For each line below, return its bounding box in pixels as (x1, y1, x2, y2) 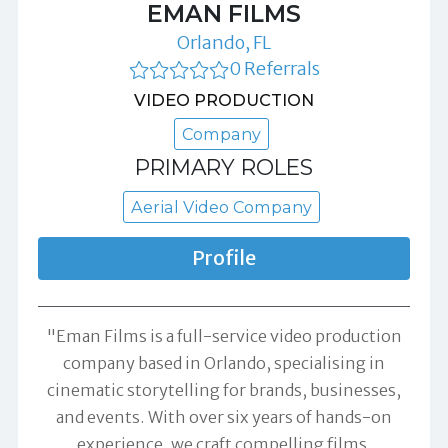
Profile (192, 245, 256, 270)
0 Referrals (228, 56, 320, 80)
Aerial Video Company (131, 196, 312, 217)
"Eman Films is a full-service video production (46, 325, 402, 346)
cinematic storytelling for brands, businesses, (47, 379, 401, 400)
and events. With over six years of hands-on (56, 406, 392, 427)
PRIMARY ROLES (135, 153, 313, 180)
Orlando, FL (177, 30, 271, 54)
